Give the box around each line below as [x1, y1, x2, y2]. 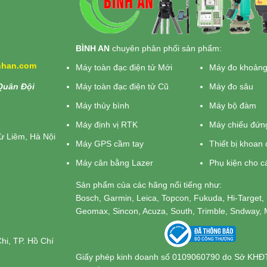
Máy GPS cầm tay [76, 139, 144, 149]
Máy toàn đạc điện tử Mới [76, 63, 172, 73]
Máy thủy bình [76, 101, 129, 111]
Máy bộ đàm [209, 101, 256, 111]
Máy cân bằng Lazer [76, 158, 153, 168]
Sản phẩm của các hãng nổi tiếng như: [76, 180, 222, 190]
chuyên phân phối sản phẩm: [110, 44, 222, 54]
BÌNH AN [76, 44, 110, 54]
